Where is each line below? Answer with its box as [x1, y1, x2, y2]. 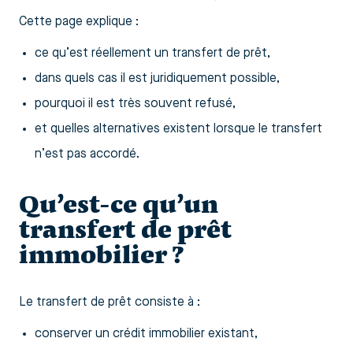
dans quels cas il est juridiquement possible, [35, 72, 280, 85]
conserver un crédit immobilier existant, [35, 327, 258, 340]
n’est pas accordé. [35, 147, 139, 161]
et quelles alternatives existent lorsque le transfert [35, 122, 322, 136]
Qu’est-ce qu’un [19, 188, 218, 221]
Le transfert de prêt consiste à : [19, 295, 200, 309]
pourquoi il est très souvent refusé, [35, 97, 236, 110]
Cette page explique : [19, 15, 139, 28]
